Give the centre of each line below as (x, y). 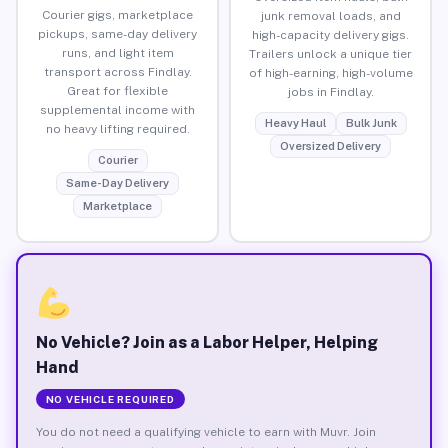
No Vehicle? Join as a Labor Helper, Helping (206, 342)
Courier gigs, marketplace (117, 14)
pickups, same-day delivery (117, 33)
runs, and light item (117, 52)
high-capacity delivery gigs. (330, 34)
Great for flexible (117, 90)
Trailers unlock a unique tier (330, 53)
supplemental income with (117, 109)
